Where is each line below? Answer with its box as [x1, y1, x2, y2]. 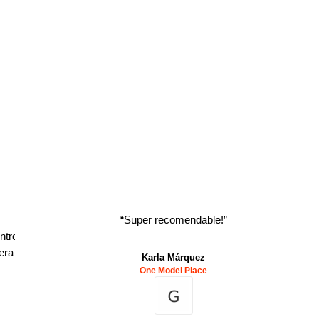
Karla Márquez [142, 252, 206, 263]
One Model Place [140, 266, 208, 276]
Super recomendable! [123, 214, 224, 226]
